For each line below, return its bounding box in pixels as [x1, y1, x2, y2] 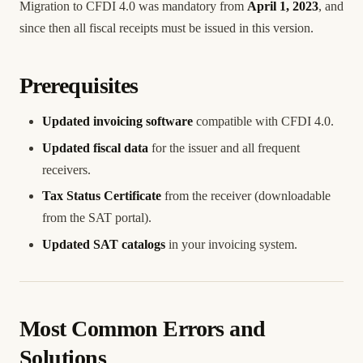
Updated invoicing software [42, 114, 193, 128]
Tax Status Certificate [42, 189, 161, 203]
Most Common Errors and [19, 315, 266, 341]
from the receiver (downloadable [161, 189, 331, 203]
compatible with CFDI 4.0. [193, 114, 334, 128]
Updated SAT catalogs [42, 237, 165, 251]
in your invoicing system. [165, 237, 297, 251]
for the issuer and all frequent [148, 140, 300, 155]
